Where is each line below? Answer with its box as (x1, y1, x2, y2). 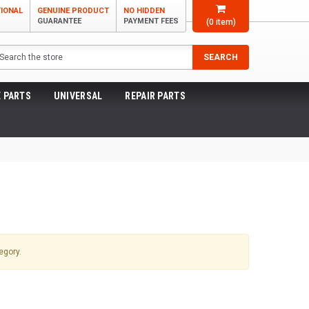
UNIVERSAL (53, 90, 103, 101)
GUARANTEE (37, 17, 81, 26)
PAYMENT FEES (123, 17, 179, 26)
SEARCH (203, 52, 238, 62)
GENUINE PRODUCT (37, 6, 109, 15)
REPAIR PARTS (125, 90, 186, 101)
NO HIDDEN (123, 6, 165, 15)
